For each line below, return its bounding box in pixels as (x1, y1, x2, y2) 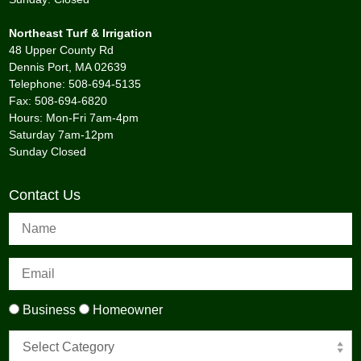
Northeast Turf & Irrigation (9, 27, 153, 40)
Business (19, 303, 80, 317)
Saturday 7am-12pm (9, 128, 114, 142)
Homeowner (89, 303, 164, 317)
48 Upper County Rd (9, 44, 114, 57)
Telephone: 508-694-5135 (9, 77, 142, 91)
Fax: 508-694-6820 (9, 94, 108, 108)
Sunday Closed (9, 145, 87, 159)
